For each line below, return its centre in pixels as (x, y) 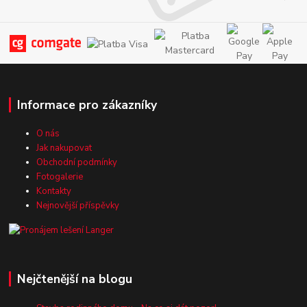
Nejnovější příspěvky (78, 206)
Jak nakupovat (64, 148)
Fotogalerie (60, 177)
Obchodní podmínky (77, 163)
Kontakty (54, 192)
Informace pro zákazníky (87, 105)
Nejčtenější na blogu (74, 279)
